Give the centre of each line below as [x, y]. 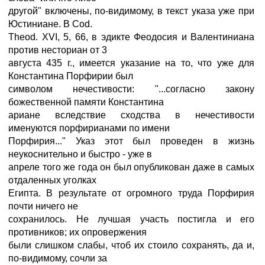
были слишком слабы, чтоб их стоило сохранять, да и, [131, 245]
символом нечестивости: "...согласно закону [131, 89]
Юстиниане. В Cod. [50, 24]
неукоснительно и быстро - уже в [80, 154]
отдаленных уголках [52, 180]
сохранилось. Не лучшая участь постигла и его [131, 219]
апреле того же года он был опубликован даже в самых [131, 167]
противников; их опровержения [77, 232]
